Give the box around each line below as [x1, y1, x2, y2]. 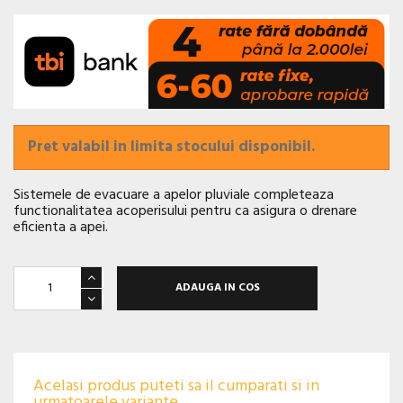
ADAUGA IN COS [175, 279, 260, 298]
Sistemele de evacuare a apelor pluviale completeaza [13, 183, 334, 207]
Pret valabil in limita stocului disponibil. [28, 134, 315, 159]
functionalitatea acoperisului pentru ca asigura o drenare [13, 199, 357, 223]
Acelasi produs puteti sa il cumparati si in [33, 372, 319, 399]
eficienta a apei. [13, 215, 108, 239]
